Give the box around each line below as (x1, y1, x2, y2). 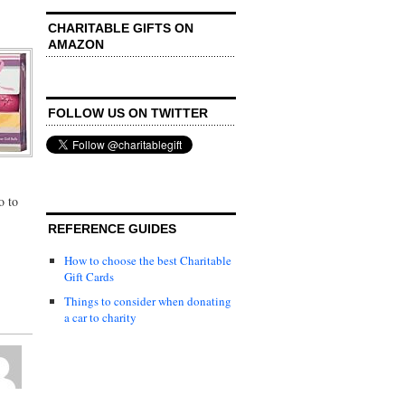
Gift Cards (64, 268, 114, 285)
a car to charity (64, 308, 137, 325)
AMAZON (48, 36, 104, 52)
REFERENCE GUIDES (48, 221, 176, 236)
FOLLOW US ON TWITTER (48, 105, 208, 120)
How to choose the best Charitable (64, 251, 231, 268)
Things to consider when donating (64, 292, 231, 309)
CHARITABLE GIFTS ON (48, 20, 193, 35)
